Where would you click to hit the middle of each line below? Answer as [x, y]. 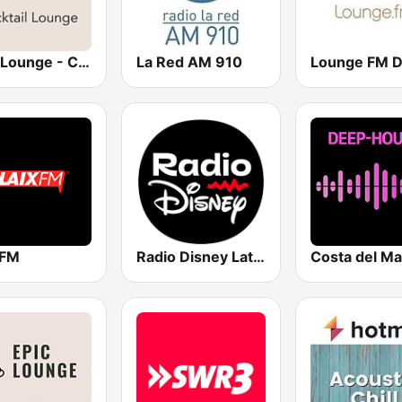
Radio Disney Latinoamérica [259, 256]
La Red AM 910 [190, 61]
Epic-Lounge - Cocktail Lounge [84, 61]
